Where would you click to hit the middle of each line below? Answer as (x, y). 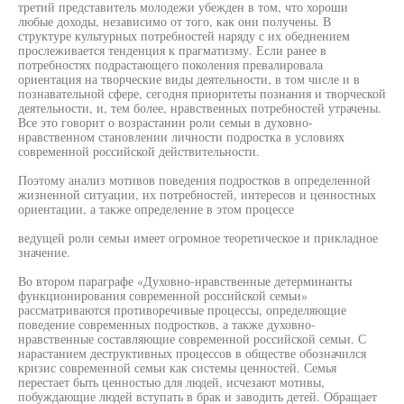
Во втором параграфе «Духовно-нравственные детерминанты (185, 281)
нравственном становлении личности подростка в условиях (181, 137)
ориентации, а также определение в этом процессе (156, 209)
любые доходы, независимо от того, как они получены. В (174, 21)
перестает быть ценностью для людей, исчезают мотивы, (171, 382)
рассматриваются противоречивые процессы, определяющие (182, 310)
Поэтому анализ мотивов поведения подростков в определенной (194, 180)
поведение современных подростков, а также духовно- (167, 324)
